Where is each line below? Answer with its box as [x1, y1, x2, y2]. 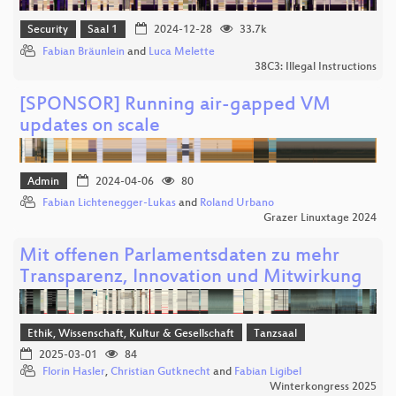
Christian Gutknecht [110, 366, 210, 379]
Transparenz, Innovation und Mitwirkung [19, 267, 362, 290]
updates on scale [19, 115, 160, 138]
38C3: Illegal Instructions [255, 60, 377, 73]
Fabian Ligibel [234, 366, 301, 379]
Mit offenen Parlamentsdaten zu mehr [19, 246, 339, 269]
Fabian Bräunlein [42, 45, 125, 58]
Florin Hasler [42, 366, 105, 379]
